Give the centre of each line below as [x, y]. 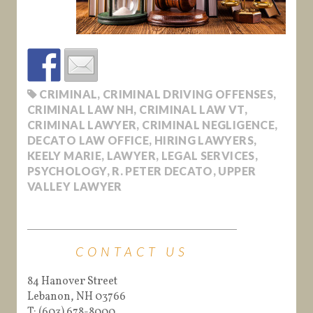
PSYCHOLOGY [67, 171]
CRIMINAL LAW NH [81, 110]
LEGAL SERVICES [208, 156]
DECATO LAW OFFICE [88, 140]
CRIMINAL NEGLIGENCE [208, 125]
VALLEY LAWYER [75, 187]
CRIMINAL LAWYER [82, 125]
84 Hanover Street [72, 282]
